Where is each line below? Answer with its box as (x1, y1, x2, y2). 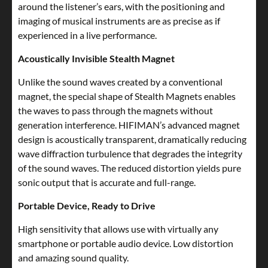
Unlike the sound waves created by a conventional (18, 76, 223, 88)
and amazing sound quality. (18, 252, 129, 264)
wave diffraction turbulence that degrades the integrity (18, 148, 242, 160)
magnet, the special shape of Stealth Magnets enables (18, 90, 236, 102)
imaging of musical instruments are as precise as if (18, 15, 220, 27)
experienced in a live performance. (18, 29, 157, 41)
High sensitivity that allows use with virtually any (18, 223, 218, 235)
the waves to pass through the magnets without (18, 105, 213, 117)
